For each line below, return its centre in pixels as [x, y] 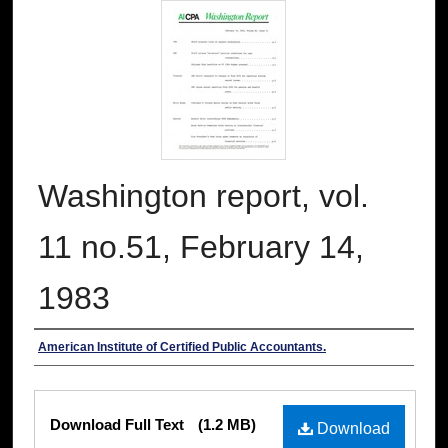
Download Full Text [119, 425]
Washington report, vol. [203, 196]
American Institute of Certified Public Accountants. [182, 347]
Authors [72, 350]
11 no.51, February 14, [201, 247]
